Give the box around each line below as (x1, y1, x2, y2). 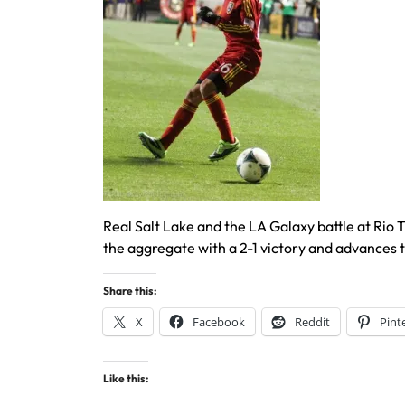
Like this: (103, 371, 148, 385)
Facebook (193, 313, 245, 330)
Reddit (295, 313, 330, 330)
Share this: (103, 283, 156, 297)
